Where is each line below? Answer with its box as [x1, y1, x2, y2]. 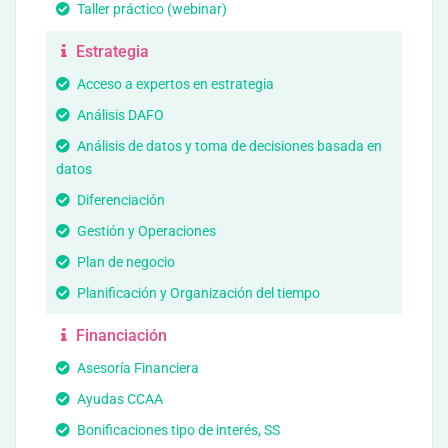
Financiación [72, 326, 167, 345]
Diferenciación [74, 192, 165, 208]
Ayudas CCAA [74, 391, 163, 407]
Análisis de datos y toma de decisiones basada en [74, 138, 382, 154]
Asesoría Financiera [74, 360, 199, 376]
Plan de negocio [74, 254, 175, 270]
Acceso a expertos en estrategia [74, 76, 274, 92]
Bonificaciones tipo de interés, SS [74, 422, 280, 438]
